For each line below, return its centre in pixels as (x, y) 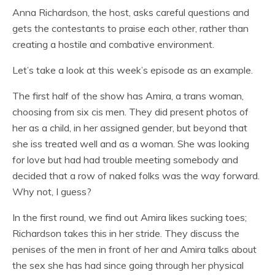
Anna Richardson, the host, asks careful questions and (131, 12)
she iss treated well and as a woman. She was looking (131, 144)
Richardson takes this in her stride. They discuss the (126, 233)
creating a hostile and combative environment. (113, 44)
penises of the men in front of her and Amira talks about (134, 249)
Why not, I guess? (52, 192)
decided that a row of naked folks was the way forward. (136, 176)
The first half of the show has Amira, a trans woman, (128, 96)
